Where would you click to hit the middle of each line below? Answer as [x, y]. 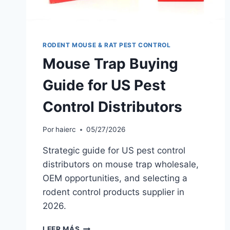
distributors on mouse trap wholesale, [121, 165]
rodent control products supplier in [113, 192]
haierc [66, 130]
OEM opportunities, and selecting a [115, 178]
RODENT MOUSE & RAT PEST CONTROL [107, 45]
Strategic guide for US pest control [114, 151]
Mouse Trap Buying [110, 63]
